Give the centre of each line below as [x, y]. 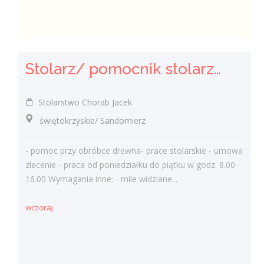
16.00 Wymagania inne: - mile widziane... [102, 179]
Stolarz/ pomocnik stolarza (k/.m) [218, 69]
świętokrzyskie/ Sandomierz [86, 120]
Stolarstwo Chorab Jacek [83, 102]
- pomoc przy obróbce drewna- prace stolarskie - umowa [134, 151]
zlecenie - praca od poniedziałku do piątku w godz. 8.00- [132, 165]
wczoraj [39, 208]
